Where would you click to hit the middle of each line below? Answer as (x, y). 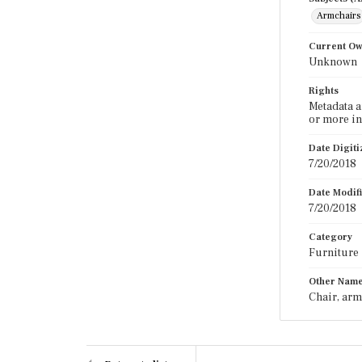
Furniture (334, 253)
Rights (324, 91)
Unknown (333, 62)
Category (330, 237)
